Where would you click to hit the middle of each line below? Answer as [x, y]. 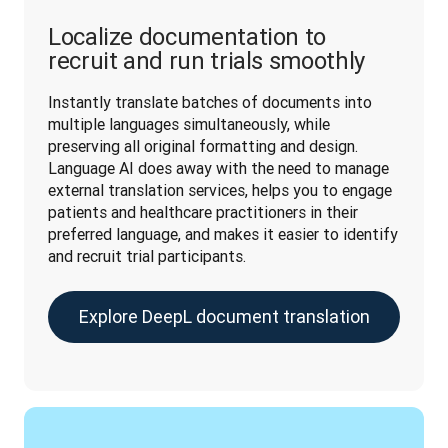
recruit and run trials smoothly [206, 61]
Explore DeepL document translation [224, 317]
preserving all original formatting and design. [203, 146]
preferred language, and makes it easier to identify [223, 234]
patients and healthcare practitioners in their [203, 212]
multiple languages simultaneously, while [189, 124]
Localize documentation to [187, 37]
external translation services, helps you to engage [220, 190]
